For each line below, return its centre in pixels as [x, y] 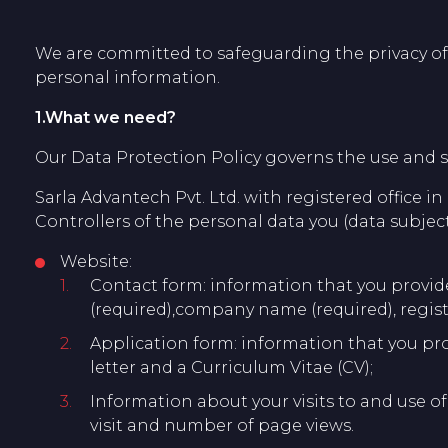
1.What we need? [105, 117]
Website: [96, 261]
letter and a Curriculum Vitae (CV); [231, 367]
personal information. [127, 77]
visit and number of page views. [222, 425]
